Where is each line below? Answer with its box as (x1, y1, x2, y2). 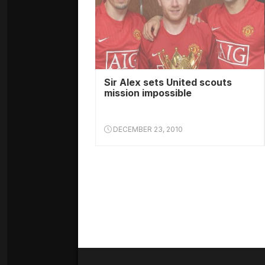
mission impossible (104, 87, 192, 99)
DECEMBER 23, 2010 (111, 125, 183, 134)
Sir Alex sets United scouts (104, 76, 232, 88)
